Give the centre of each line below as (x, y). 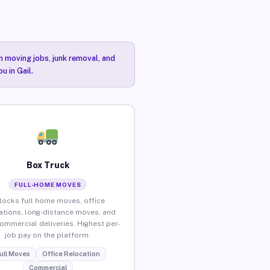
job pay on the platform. (48, 235)
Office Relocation (71, 253)
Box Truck (48, 165)
